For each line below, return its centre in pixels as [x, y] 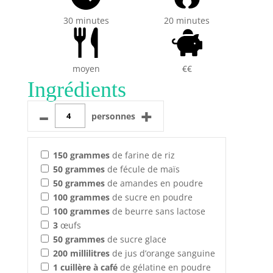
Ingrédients [76, 89]
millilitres [90, 253]
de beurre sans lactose [157, 211]
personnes [113, 116]
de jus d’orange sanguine [162, 253]
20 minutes [187, 21]
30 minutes [86, 21]
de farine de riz [142, 155]
